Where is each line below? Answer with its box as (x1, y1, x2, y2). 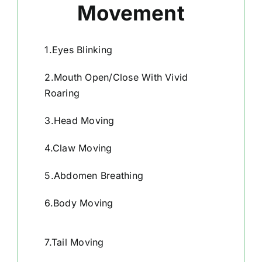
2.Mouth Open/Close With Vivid (44, 71, 188, 84)
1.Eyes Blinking (44, 44, 113, 56)
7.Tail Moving (44, 236, 104, 249)
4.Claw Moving (44, 142, 112, 154)
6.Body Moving (44, 197, 113, 209)
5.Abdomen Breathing (44, 170, 144, 182)
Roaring (44, 87, 80, 99)
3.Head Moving (44, 115, 115, 127)
